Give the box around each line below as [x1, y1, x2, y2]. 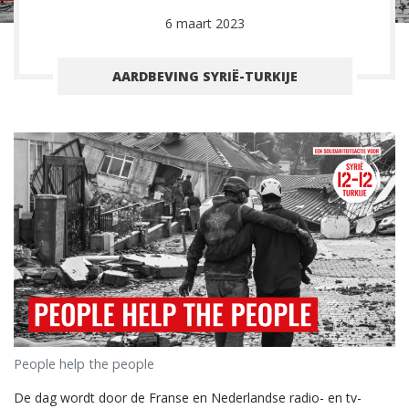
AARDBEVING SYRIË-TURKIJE [111, 68, 298, 85]
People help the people [14, 355, 154, 373]
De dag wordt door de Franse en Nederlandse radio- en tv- [14, 389, 362, 407]
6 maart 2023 [164, 15, 245, 32]
